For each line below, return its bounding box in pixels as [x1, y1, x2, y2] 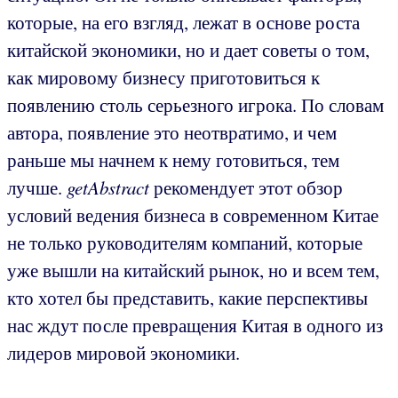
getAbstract [67, 174, 149, 200]
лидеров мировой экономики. [7, 339, 240, 365]
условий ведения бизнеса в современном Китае [7, 202, 378, 227]
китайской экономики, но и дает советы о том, [7, 36, 370, 62]
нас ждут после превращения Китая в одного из [7, 312, 383, 338]
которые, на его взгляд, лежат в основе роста [7, 9, 360, 35]
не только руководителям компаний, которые [7, 229, 362, 255]
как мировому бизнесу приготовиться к [7, 64, 320, 90]
